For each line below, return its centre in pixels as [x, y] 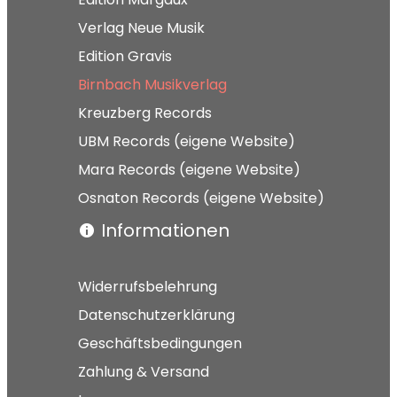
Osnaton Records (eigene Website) [201, 198]
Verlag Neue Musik [141, 27]
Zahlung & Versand [144, 371]
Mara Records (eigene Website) [189, 169]
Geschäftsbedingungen [160, 343]
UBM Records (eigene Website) [187, 141]
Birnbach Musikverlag [152, 84]
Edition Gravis [125, 56]
